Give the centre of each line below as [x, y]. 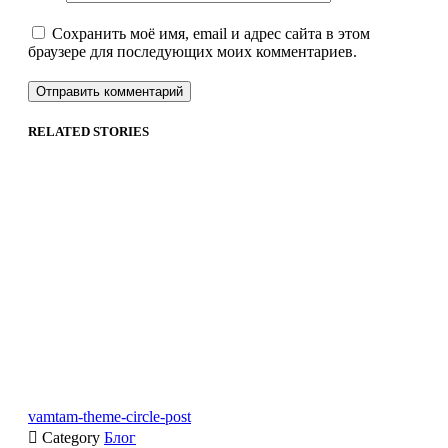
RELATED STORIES [88, 131]
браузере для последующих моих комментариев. [192, 51]
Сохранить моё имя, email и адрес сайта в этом [211, 33]
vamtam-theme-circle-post [109, 417]
